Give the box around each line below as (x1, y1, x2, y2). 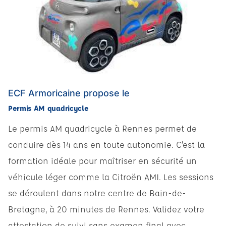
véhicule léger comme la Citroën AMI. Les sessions (8, 171, 213, 182)
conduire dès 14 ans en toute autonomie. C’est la (8, 139, 205, 150)
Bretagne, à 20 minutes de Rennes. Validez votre (8, 203, 204, 214)
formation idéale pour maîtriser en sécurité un (8, 155, 197, 166)
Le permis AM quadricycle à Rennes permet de (8, 123, 197, 134)
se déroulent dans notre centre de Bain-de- (8, 187, 186, 198)
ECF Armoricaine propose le (8, 87, 130, 98)
